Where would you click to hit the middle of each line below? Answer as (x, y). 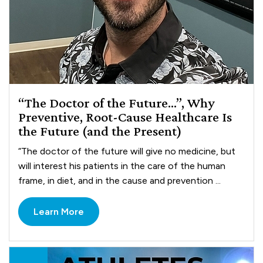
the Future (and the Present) (100, 131)
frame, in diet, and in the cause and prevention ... (120, 181)
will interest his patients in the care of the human (122, 166)
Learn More (59, 212)
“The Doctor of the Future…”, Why (117, 103)
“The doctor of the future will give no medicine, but (127, 151)
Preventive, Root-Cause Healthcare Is (125, 117)
